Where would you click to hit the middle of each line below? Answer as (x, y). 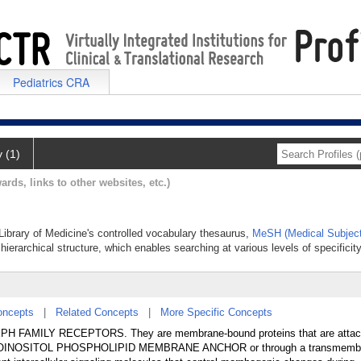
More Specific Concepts (216, 312)
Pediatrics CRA (51, 82)
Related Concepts (97, 312)
